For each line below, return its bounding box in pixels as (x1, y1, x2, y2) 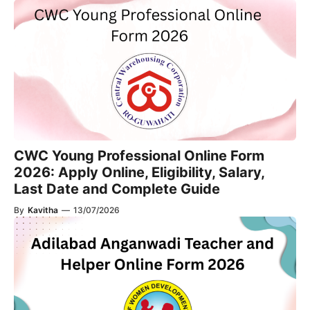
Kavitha (28, 205, 58, 215)
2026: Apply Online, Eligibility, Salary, (14, 164, 264, 181)
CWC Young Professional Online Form (14, 147, 264, 164)
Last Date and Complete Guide (14, 181, 220, 197)
